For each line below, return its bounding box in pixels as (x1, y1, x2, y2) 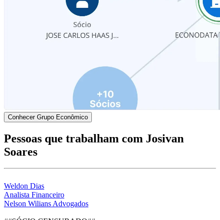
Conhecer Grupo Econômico (8, 113, 88, 121)
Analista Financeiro (4, 191, 64, 199)
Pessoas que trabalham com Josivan (4, 132, 184, 145)
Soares (4, 145, 37, 158)
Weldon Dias (4, 182, 44, 191)
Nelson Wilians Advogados (4, 199, 88, 208)
